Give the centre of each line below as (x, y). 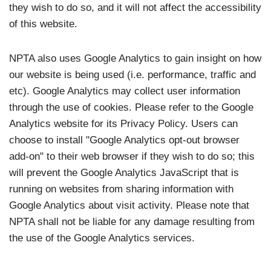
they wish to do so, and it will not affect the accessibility (135, 7)
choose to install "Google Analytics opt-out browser (124, 140)
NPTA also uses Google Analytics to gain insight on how (135, 58)
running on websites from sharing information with (121, 189)
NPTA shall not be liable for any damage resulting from (132, 221)
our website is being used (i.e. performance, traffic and (132, 74)
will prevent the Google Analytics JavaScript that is (124, 172)
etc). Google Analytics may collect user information (125, 91)
